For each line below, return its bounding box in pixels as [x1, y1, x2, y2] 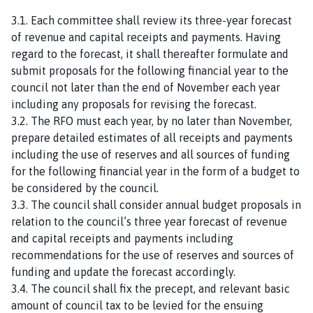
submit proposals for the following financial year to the [11, 64, 289, 77]
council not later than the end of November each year [11, 80, 280, 94]
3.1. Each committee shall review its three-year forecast [11, 13, 292, 27]
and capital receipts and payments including [11, 231, 233, 245]
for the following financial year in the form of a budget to [11, 164, 300, 177]
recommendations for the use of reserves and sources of [11, 248, 294, 261]
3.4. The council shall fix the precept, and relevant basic [11, 282, 290, 295]
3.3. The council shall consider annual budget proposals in [11, 198, 301, 211]
